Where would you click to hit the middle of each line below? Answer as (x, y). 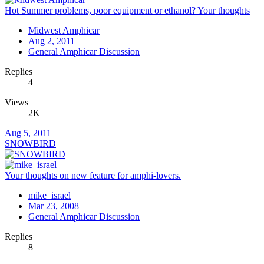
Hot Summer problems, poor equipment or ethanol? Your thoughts (127, 11)
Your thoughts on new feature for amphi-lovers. (93, 176)
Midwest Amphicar (64, 31)
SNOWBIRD (30, 144)
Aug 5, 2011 (28, 133)
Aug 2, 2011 (52, 41)
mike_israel (49, 196)
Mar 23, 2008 (54, 206)
